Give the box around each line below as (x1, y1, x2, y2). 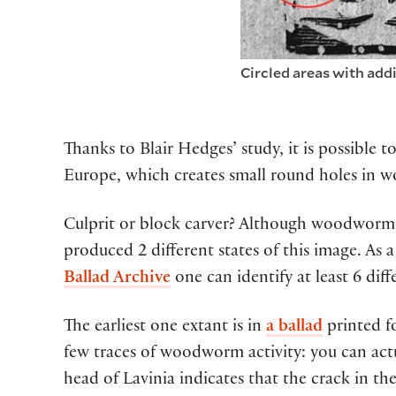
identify (237, 270, 293, 289)
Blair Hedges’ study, (140, 142, 288, 161)
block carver (140, 217, 229, 236)
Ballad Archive (64, 270, 171, 289)
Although (239, 217, 311, 236)
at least (297, 270, 353, 289)
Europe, (64, 169, 126, 187)
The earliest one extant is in (64, 319, 266, 338)
